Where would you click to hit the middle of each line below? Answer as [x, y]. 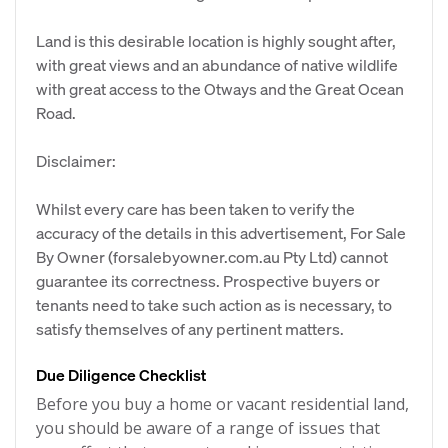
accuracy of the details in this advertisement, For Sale [221, 232]
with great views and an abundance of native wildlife [217, 64]
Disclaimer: [76, 160]
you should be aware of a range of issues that [208, 428]
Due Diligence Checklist [121, 374]
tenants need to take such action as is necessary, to [214, 304]
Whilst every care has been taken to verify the [195, 208]
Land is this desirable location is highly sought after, [216, 40]
